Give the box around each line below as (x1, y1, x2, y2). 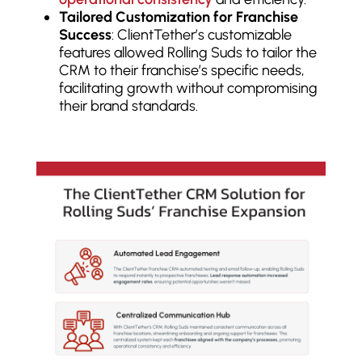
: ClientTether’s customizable (111, 26, 292, 44)
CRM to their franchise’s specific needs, (58, 61, 305, 80)
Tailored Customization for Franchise (58, 8, 298, 27)
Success (58, 26, 112, 44)
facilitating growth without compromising (58, 79, 318, 98)
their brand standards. (58, 97, 198, 116)
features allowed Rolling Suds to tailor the (58, 44, 317, 62)
